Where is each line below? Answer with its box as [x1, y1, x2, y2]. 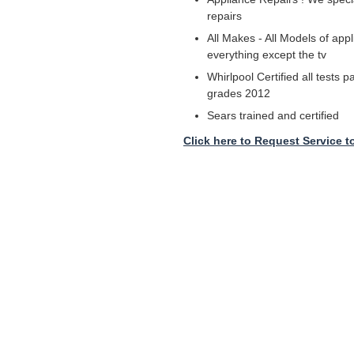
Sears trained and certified [207, 109, 339, 122]
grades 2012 [207, 87, 270, 100]
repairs [207, 9, 242, 22]
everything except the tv [207, 48, 326, 61]
